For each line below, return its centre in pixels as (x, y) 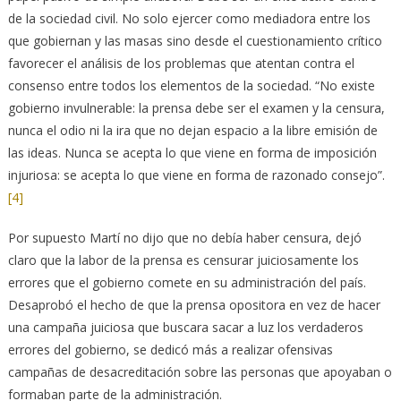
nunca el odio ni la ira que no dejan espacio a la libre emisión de (192, 131)
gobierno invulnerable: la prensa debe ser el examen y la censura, (196, 108)
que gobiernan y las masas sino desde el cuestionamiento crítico (195, 41)
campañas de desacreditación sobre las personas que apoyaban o (200, 372)
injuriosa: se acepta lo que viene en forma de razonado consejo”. (196, 175)
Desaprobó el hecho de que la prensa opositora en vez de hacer (194, 305)
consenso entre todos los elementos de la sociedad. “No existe (191, 86)
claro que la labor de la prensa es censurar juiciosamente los (183, 260)
